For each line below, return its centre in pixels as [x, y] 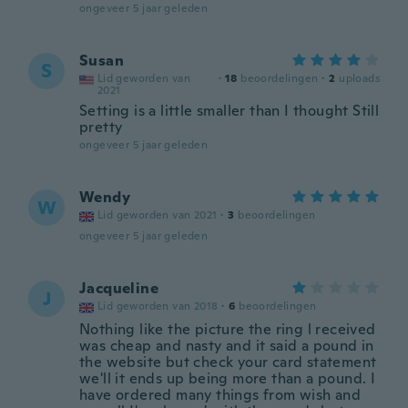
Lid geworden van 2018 [158, 306]
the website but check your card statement [228, 362]
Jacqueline [119, 288]
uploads [359, 78]
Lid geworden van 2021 [158, 215]
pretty [101, 127]
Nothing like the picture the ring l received [228, 329]
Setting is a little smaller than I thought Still [229, 111]
